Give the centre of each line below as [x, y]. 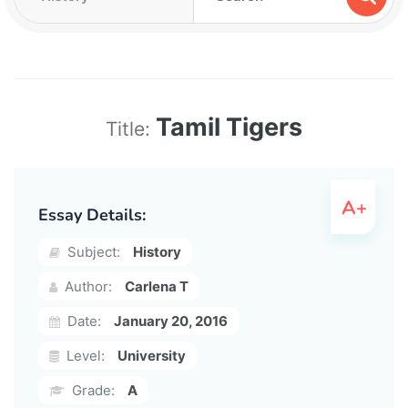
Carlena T [157, 286]
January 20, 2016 [171, 321]
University [152, 355]
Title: [131, 128]
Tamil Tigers [229, 127]
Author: [87, 286]
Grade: [92, 390]
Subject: [92, 251]
